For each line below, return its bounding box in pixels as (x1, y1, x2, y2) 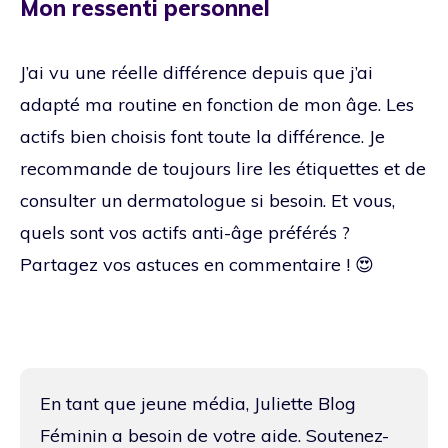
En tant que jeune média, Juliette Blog (40, 391, 356, 415)
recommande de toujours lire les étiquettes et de (20, 156, 426, 180)
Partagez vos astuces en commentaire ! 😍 (20, 252, 374, 276)
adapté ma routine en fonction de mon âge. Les (20, 92, 414, 116)
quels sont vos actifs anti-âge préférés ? (20, 220, 350, 244)
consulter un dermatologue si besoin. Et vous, (20, 188, 395, 212)
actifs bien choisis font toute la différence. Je (20, 124, 385, 148)
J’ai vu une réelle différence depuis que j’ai (20, 60, 373, 84)
